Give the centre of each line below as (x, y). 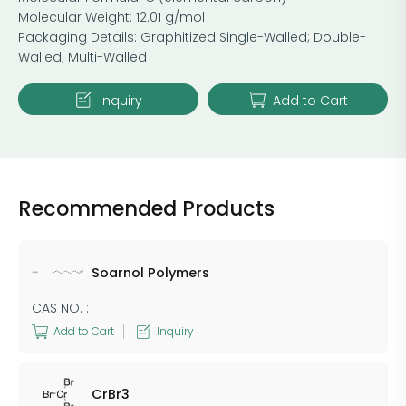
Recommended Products (146, 208)
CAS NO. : (60, 308)
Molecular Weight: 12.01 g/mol (111, 17)
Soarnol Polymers (150, 272)
